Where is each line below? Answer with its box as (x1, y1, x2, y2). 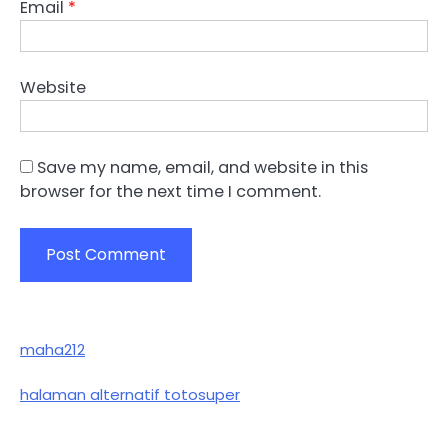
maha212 (20, 339, 85, 361)
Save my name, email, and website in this (37, 156, 368, 180)
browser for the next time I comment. (20, 180, 321, 204)
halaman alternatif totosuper (20, 383, 240, 405)
